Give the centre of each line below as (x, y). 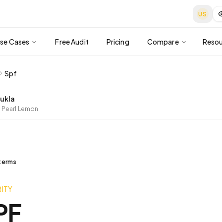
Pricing (118, 42)
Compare (163, 42)
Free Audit (72, 42)
